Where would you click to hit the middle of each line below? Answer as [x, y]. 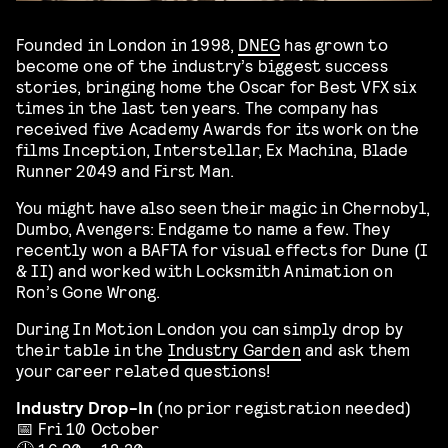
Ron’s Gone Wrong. [88, 291]
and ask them [355, 349]
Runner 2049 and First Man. [125, 170]
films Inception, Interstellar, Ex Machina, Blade [212, 149]
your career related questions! [143, 370]
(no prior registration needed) [282, 407]
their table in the [92, 349]
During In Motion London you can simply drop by [210, 328]
